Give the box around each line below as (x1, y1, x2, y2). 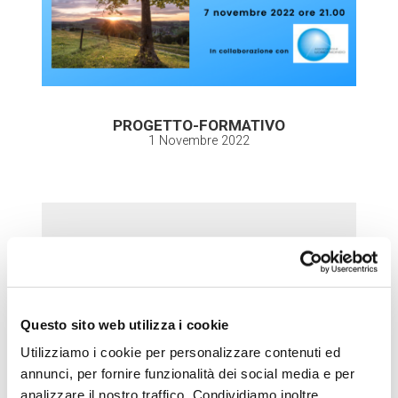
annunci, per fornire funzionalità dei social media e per (20, 365, 354, 381)
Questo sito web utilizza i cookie (20, 316, 229, 332)
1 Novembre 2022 (147, 133, 250, 149)
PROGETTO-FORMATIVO (112, 116, 285, 135)
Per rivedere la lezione (68, 267, 270, 291)
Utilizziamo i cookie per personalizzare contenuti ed (20, 344, 340, 360)
